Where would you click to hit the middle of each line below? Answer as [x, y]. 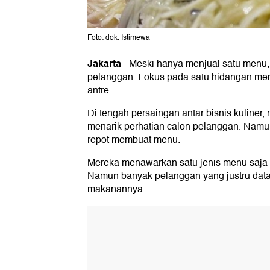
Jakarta [104, 64]
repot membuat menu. [134, 140]
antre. [99, 91]
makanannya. [116, 190]
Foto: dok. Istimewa [119, 38]
